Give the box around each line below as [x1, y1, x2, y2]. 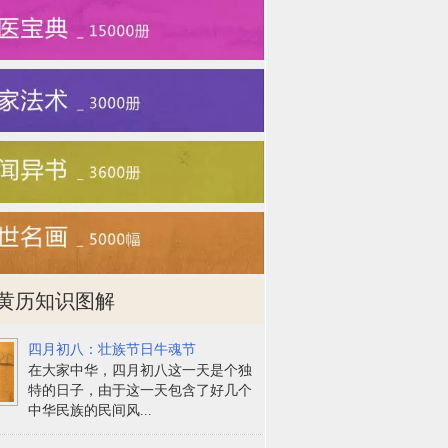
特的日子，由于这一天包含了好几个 [28, 382, 253, 398]
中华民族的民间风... [28, 402, 153, 418]
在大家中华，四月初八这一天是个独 [28, 362, 253, 378]
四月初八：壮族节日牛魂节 [28, 341, 197, 357]
